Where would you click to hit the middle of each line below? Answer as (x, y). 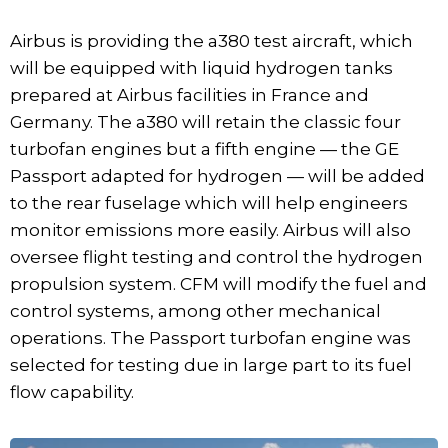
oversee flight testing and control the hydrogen (216, 257)
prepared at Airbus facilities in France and (189, 95)
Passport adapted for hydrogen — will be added (217, 176)
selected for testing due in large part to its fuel (211, 365)
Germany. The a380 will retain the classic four (205, 122)
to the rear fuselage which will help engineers (209, 203)
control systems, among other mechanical (195, 311)
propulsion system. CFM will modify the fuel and (218, 284)
